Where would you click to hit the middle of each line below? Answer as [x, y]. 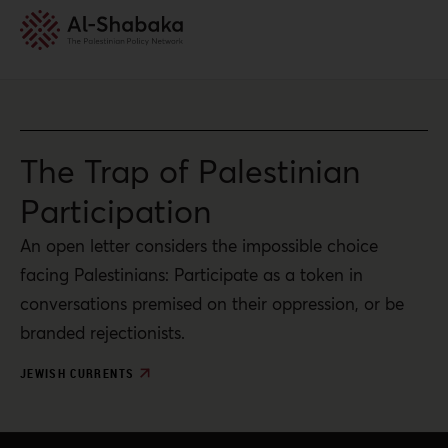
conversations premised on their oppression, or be [212, 303]
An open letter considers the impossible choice [199, 245]
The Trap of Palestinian [190, 171]
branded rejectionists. [102, 332]
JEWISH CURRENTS [77, 373]
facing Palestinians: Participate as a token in [191, 274]
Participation [115, 211]
